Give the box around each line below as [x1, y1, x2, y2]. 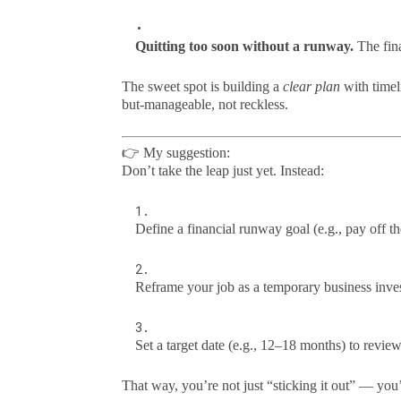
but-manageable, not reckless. [121, 96, 288, 112]
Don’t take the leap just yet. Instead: [121, 162, 324, 178]
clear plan [282, 78, 340, 94]
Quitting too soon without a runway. [134, 38, 354, 54]
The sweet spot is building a [121, 78, 283, 94]
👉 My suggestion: [121, 144, 230, 160]
